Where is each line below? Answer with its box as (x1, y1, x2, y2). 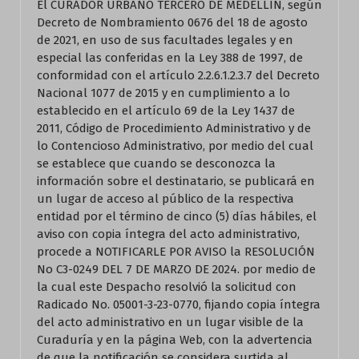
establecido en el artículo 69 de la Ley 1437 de (37, 103, 295, 118)
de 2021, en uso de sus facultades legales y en (37, 33, 293, 47)
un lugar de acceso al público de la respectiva (37, 192, 294, 206)
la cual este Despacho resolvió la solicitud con (37, 280, 296, 294)
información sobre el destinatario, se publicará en (37, 174, 315, 188)
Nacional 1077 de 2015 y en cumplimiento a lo (37, 86, 290, 100)
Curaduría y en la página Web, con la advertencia (37, 333, 313, 347)
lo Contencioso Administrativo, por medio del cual (37, 139, 313, 153)
